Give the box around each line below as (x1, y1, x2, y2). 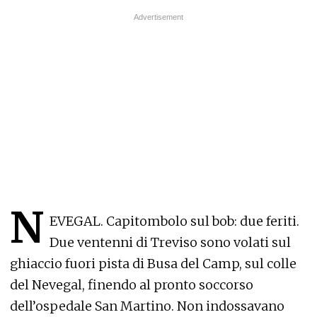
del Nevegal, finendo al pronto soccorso (10, 277, 253, 293)
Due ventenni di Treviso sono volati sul (50, 234, 291, 250)
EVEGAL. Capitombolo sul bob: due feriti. (50, 213, 299, 229)
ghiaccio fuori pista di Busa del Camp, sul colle (10, 255, 296, 272)
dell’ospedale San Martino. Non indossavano (10, 298, 284, 314)
